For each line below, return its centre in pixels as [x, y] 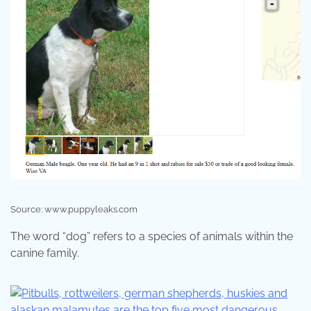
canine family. [45, 253]
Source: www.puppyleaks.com [74, 210]
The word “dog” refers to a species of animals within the [152, 237]
